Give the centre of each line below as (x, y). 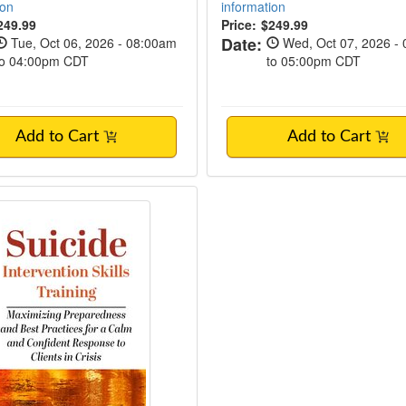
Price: (238, 24)
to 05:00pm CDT (313, 61)
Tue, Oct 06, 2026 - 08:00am (92, 43)
